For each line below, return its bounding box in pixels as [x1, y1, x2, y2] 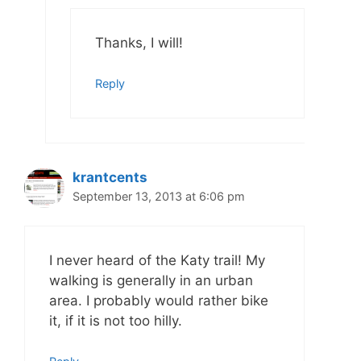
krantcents [73, 169, 147, 186]
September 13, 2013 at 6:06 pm [73, 189, 245, 204]
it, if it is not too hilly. [49, 312, 182, 329]
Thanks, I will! [94, 34, 183, 51]
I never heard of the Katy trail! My [49, 251, 265, 268]
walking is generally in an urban [49, 272, 253, 288]
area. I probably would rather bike [49, 292, 268, 309]
